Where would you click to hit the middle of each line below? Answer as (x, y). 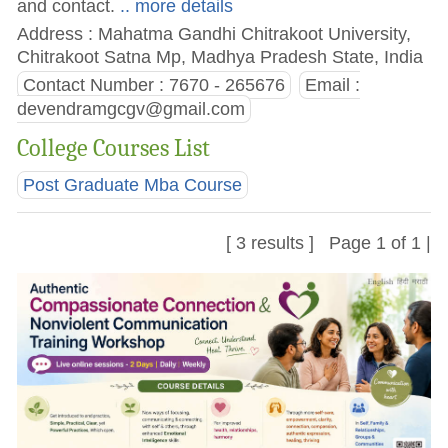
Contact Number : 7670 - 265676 (154, 84)
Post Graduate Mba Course (133, 185)
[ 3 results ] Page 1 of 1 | (328, 243)
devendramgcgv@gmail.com (131, 108)
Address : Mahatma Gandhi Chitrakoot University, (214, 33)
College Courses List (114, 148)
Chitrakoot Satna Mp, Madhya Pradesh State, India (220, 56)
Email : (332, 84)
